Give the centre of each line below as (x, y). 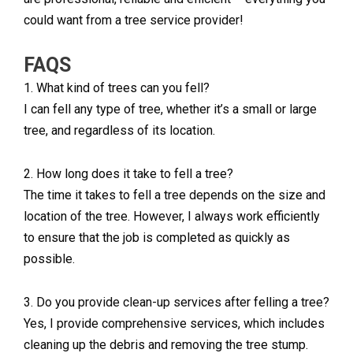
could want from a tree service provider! (134, 20)
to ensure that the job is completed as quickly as (157, 238)
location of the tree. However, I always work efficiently (172, 217)
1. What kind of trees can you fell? (117, 88)
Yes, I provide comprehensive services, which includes (174, 324)
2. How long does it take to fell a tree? (128, 174)
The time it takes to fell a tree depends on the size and (175, 195)
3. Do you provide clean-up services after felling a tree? (176, 303)
